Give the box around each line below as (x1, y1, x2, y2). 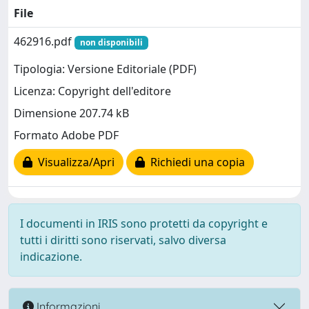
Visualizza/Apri (32, 154, 114, 170)
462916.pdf (14, 34, 74, 49)
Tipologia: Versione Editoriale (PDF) (14, 61, 197, 77)
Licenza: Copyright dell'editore (14, 83, 171, 99)
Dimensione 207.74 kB (14, 106, 129, 121)
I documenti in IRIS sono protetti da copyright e (20, 216, 268, 231)
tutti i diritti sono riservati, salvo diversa (20, 232, 226, 248)
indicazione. (20, 249, 82, 264)
